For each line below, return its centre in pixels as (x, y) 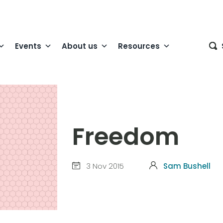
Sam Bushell (187, 166)
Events (28, 46)
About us (80, 46)
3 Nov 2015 (104, 166)
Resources (139, 46)
